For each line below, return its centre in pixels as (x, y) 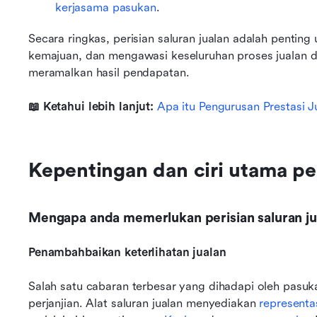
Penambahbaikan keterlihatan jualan (127, 252)
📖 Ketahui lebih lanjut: (93, 106)
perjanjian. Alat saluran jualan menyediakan (144, 303)
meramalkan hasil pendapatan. (109, 73)
